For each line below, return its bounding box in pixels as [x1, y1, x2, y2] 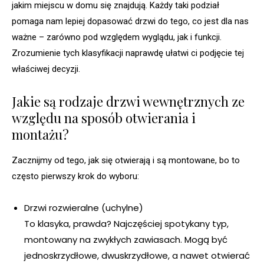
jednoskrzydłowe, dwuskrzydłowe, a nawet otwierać [24, 249, 250, 262]
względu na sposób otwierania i [12, 109, 196, 127]
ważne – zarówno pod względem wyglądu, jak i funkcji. [12, 32, 222, 43]
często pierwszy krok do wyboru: [12, 171, 139, 182]
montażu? [12, 126, 69, 144]
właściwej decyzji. [12, 64, 80, 75]
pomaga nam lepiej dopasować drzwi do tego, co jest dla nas [12, 16, 249, 27]
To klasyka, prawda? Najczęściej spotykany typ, [24, 217, 229, 230]
